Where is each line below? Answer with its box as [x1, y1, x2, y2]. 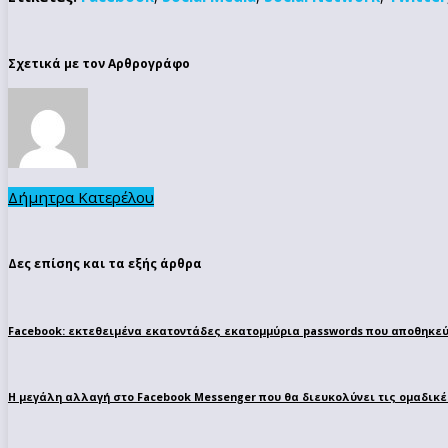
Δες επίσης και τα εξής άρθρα [8, 255, 202, 273]
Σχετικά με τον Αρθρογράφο [8, 54, 190, 72]
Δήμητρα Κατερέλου [8, 186, 154, 207]
